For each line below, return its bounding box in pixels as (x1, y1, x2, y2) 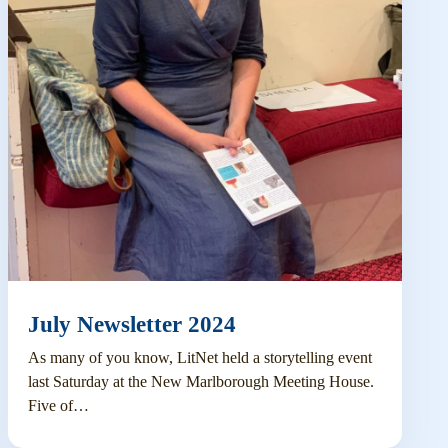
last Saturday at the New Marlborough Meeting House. (27, 372, 374, 390)
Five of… (27, 396, 89, 414)
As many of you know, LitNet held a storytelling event (27, 348, 372, 366)
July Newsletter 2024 (27, 311, 236, 337)
